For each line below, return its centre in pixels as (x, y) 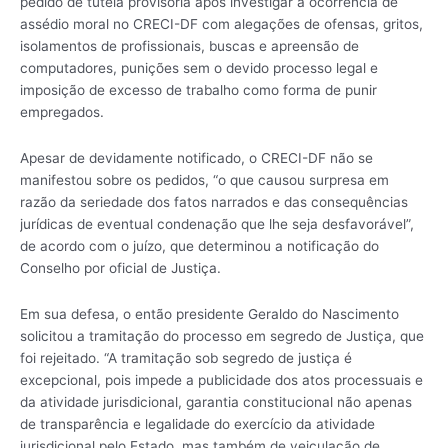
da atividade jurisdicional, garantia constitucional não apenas (216, 402)
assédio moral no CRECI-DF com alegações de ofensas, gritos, (221, 24)
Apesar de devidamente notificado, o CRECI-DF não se (196, 158)
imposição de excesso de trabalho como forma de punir (198, 90)
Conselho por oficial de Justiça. (120, 268)
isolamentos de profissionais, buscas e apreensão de (189, 46)
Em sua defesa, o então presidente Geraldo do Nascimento (209, 314)
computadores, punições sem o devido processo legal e (199, 68)
